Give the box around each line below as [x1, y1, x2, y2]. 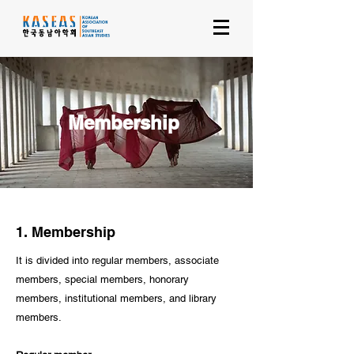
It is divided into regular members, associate [16, 254, 219, 266]
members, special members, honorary [16, 273, 189, 285]
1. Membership [16, 224, 115, 240]
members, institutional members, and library [16, 292, 217, 304]
